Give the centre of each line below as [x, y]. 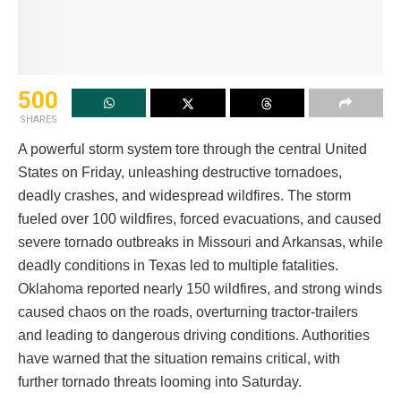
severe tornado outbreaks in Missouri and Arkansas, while [200, 243]
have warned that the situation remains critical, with [179, 359]
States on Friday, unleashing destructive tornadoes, [180, 173]
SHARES [38, 120]
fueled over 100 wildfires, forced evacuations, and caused [200, 219]
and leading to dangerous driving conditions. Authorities [194, 336]
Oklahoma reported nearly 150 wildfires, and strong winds [200, 289]
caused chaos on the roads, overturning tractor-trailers [188, 312]
